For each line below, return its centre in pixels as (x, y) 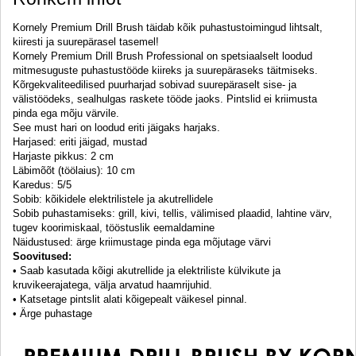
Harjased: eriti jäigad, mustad (80, 141)
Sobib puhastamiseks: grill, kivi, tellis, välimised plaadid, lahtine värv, (172, 213)
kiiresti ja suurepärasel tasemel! (86, 41)
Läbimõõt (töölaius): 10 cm (74, 170)
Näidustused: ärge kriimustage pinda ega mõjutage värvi (142, 242)
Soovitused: (42, 256)
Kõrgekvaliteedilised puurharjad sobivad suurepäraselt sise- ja (155, 84)
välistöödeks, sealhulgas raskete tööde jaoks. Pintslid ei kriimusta (165, 99)
